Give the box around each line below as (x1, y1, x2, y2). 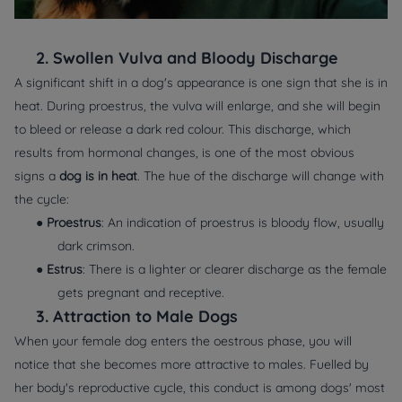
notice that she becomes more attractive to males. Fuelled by (14, 355, 369, 372)
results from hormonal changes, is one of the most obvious (14, 144, 354, 161)
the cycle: (14, 190, 69, 207)
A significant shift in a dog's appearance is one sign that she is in (14, 74, 388, 91)
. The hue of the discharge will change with (137, 167, 384, 184)
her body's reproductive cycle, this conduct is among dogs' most (14, 379, 385, 396)
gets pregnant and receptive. (57, 284, 224, 301)
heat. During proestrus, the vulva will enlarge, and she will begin (14, 97, 380, 114)
